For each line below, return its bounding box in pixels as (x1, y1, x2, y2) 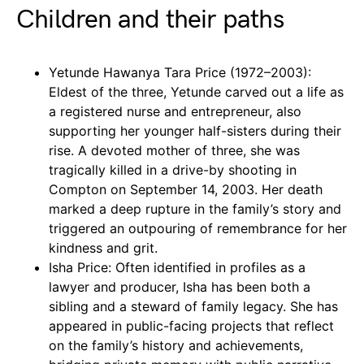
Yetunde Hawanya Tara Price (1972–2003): (49, 63, 311, 80)
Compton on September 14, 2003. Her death (49, 180, 323, 197)
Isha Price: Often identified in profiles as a (49, 258, 305, 275)
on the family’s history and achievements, (49, 336, 303, 353)
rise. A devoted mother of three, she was (49, 141, 300, 158)
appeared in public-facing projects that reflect (49, 317, 334, 334)
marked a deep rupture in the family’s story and (49, 200, 341, 217)
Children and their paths (16, 3, 284, 36)
